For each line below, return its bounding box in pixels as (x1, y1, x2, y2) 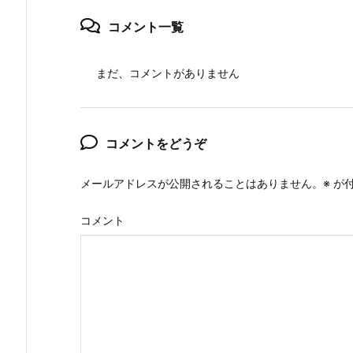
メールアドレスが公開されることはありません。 (80, 176, 323, 190)
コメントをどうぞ (106, 135, 206, 151)
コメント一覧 (108, 18, 184, 35)
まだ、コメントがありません (96, 65, 240, 80)
